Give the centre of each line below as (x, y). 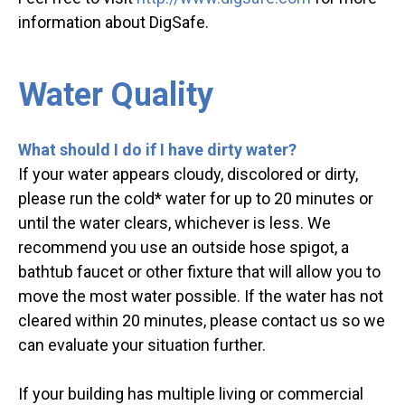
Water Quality (116, 95)
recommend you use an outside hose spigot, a (184, 248)
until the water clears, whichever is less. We (174, 223)
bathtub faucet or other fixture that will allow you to (199, 272)
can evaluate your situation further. (142, 345)
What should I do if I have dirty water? (157, 150)
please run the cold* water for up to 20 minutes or (196, 199)
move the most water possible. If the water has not (201, 297)
